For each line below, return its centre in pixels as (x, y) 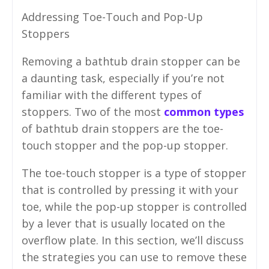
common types (204, 111)
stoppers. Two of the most (93, 111)
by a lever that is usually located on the (123, 223)
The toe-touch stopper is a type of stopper (134, 173)
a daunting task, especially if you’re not (123, 78)
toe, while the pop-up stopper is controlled (134, 206)
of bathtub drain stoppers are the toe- (122, 128)
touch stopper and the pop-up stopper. (125, 145)
